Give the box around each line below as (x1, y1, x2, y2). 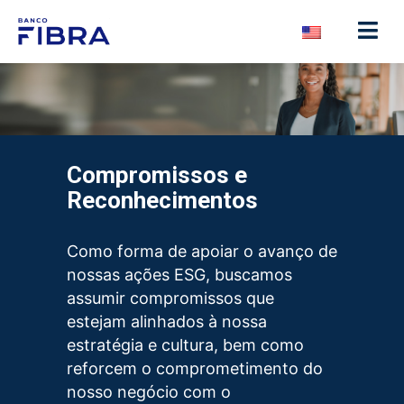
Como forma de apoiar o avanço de (67, 241, 337, 261)
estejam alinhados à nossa (67, 311, 267, 331)
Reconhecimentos (67, 186, 258, 214)
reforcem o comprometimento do (67, 358, 323, 378)
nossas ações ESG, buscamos (67, 264, 292, 284)
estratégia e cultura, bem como (67, 335, 304, 354)
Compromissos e (67, 161, 247, 188)
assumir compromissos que (67, 288, 274, 308)
